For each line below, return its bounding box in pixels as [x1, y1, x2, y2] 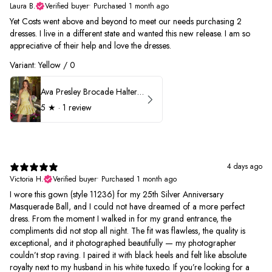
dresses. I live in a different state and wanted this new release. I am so [10, 27, 250, 39]
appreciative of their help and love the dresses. [10, 39, 171, 52]
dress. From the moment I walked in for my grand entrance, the [10, 212, 231, 225]
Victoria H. [10, 174, 44, 185]
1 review [63, 101, 92, 114]
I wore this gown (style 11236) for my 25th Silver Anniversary [10, 188, 223, 200]
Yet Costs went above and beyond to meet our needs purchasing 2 [10, 15, 242, 27]
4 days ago [227, 161, 262, 172]
